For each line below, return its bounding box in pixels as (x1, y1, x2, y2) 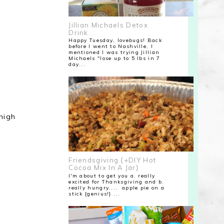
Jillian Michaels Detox (68, 20, 148, 29)
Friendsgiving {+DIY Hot (68, 156, 156, 164)
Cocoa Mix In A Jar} (68, 163, 139, 172)
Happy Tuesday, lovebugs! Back (68, 37, 162, 44)
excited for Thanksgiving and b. (68, 178, 164, 185)
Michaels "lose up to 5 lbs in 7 (68, 55, 160, 62)
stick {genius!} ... (68, 190, 120, 197)
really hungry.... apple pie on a (68, 184, 165, 191)
